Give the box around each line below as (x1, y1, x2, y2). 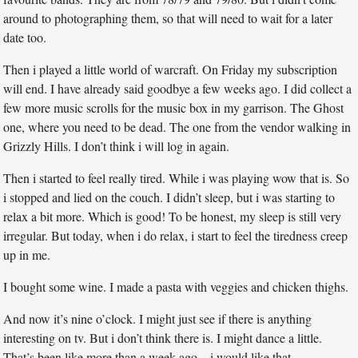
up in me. (3, 246, 51, 264)
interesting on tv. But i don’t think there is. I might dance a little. (3, 329, 323, 347)
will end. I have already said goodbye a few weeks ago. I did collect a (3, 80, 352, 97)
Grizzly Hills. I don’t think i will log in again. (3, 137, 230, 155)
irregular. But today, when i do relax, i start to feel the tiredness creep (3, 227, 348, 245)
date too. (3, 29, 47, 46)
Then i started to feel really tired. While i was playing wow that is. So (3, 169, 350, 187)
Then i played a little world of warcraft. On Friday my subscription (3, 61, 338, 78)
